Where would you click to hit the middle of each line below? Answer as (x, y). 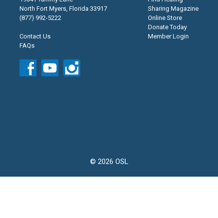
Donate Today (167, 27)
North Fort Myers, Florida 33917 (63, 9)
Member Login (168, 36)
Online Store (165, 18)
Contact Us (35, 36)
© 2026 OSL (109, 162)
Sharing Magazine (173, 9)
